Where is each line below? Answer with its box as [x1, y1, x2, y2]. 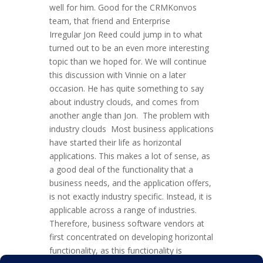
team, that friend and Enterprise [49, 15, 170, 26]
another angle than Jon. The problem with [49, 109, 210, 121]
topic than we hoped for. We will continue [49, 55, 207, 67]
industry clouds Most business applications [49, 123, 214, 134]
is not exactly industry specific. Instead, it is [49, 190, 212, 202]
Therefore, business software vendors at [49, 217, 204, 229]
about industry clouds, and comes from [49, 96, 199, 107]
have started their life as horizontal [49, 136, 181, 148]
